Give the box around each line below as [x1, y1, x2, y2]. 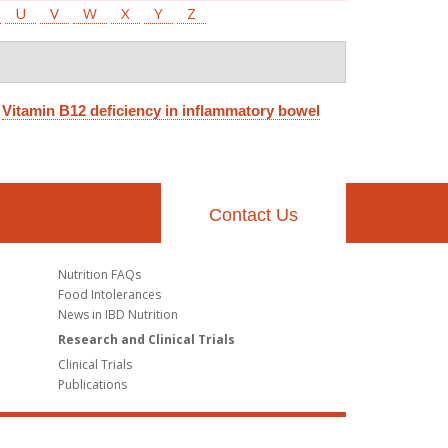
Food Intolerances [57, 285, 161, 303]
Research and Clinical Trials [57, 330, 235, 348]
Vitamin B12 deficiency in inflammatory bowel [2, 102, 320, 119]
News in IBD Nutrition [57, 305, 178, 323]
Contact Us [209, 205, 298, 225]
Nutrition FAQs [57, 265, 141, 283]
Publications [57, 375, 127, 393]
